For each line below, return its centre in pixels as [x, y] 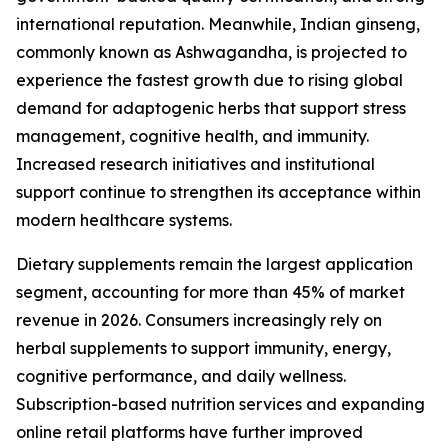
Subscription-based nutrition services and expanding [220, 404]
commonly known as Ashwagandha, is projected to [211, 52]
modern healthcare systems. [124, 220]
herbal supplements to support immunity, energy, [203, 348]
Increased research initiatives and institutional [195, 164]
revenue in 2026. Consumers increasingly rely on [199, 320]
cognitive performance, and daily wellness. [181, 376]
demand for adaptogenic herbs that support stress [211, 108]
